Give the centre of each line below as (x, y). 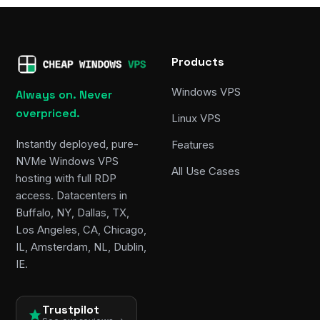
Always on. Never (64, 95)
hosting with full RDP (66, 178)
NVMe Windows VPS (67, 161)
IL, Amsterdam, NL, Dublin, (81, 247)
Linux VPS (196, 119)
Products (198, 62)
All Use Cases (206, 171)
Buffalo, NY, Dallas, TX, (72, 212)
